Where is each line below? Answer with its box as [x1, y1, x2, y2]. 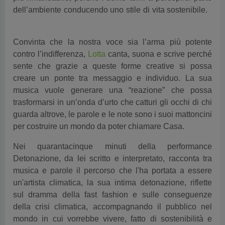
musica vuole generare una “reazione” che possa [13, 86, 212, 95]
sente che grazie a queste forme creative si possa [13, 62, 212, 71]
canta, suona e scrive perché [105, 50, 212, 59]
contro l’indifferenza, [13, 50, 88, 59]
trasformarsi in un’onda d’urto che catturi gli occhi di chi [13, 98, 212, 107]
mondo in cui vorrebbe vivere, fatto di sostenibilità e [13, 214, 212, 223]
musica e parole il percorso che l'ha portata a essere [13, 166, 212, 175]
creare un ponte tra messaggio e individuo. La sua [13, 74, 212, 83]
